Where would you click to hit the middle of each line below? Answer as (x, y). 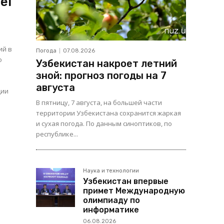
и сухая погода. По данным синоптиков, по (104, 124)
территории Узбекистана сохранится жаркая (108, 113)
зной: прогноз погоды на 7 (101, 76)
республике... (57, 134)
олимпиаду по (111, 200)
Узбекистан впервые (126, 181)
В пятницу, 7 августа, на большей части (99, 103)
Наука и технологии (111, 171)
